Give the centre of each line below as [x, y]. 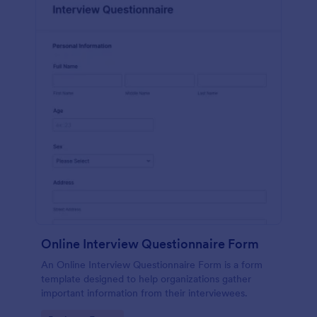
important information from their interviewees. [144, 293]
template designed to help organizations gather [146, 279]
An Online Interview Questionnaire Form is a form [152, 265]
